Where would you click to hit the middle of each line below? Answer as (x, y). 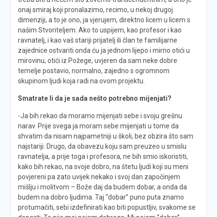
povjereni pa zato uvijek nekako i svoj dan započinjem (99, 177)
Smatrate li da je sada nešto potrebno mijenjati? (94, 98)
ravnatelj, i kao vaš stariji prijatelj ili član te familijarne (97, 40)
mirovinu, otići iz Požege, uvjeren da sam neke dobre (97, 60)
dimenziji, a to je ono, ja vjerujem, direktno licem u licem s (104, 20)
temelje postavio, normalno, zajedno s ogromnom (93, 70)
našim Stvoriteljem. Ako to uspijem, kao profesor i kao (100, 30)
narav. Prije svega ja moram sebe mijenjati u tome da (98, 126)
